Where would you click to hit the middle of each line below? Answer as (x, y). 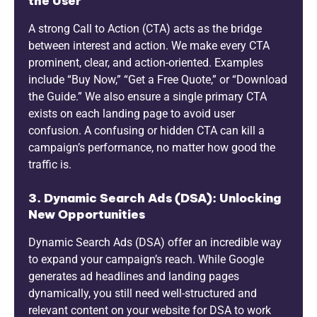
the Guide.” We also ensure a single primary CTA (148, 96)
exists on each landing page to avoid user (132, 113)
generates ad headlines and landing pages (134, 276)
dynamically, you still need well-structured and (143, 293)
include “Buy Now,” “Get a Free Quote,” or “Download (158, 79)
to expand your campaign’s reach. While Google (146, 259)
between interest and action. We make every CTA (149, 45)
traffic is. (50, 164)
